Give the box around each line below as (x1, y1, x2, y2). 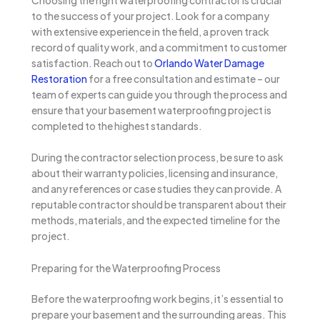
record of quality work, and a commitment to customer (31, 40, 287, 54)
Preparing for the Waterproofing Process (31, 261, 221, 274)
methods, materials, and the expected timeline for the (31, 214, 280, 227)
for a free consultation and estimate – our (87, 71, 280, 85)
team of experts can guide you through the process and (31, 87, 287, 101)
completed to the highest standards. (31, 119, 202, 132)
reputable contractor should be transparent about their (31, 198, 286, 211)
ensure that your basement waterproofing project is (31, 103, 271, 116)
